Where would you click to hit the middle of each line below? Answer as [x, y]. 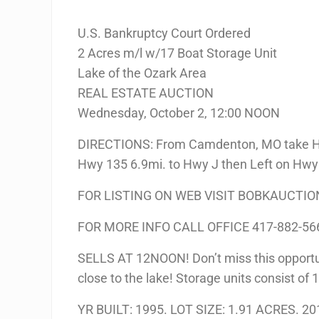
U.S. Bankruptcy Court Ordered [164, 33]
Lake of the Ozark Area [142, 73]
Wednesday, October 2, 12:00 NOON [179, 113]
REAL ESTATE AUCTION [146, 93]
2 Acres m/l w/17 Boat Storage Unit [178, 53]
